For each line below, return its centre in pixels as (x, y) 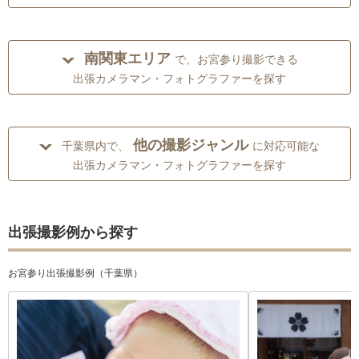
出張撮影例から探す (73, 233)
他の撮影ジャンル (191, 145)
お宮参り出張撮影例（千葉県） (75, 274)
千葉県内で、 (95, 146)
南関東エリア (127, 59)
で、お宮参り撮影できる (236, 60)
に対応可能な (286, 146)
